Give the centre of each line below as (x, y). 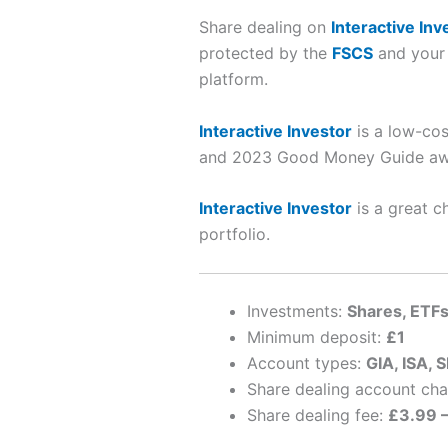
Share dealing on (264, 27)
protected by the (265, 53)
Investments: (296, 310)
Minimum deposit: (316, 336)
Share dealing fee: (317, 414)
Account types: (306, 362)
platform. (233, 79)
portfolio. (234, 234)
